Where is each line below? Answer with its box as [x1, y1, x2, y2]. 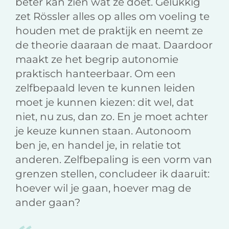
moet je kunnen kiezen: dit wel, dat [15, 96, 194, 109]
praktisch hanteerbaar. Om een [15, 67, 176, 80]
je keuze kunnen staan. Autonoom [15, 125, 191, 138]
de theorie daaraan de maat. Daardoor [15, 39, 213, 52]
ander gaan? [15, 196, 80, 209]
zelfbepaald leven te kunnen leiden [15, 82, 195, 95]
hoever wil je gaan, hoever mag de [15, 182, 191, 195]
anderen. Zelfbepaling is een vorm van [15, 153, 212, 166]
